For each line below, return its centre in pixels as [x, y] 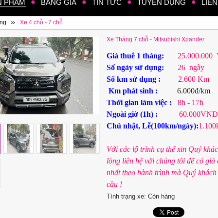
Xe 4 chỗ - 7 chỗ [41, 22]
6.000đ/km [186, 91]
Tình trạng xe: [127, 196]
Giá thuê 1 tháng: [138, 56]
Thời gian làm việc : [139, 102]
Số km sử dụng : [136, 79]
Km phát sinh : [134, 91]
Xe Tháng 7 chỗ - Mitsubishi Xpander [155, 39]
